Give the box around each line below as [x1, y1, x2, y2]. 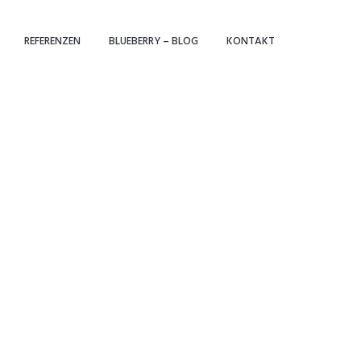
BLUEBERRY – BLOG [109, 33, 198, 50]
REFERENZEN [24, 33, 81, 50]
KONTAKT [226, 33, 275, 50]
